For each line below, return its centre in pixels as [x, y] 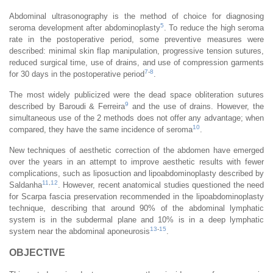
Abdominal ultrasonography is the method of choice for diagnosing [136, 16]
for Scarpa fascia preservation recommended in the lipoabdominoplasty [136, 196]
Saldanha [26, 185]
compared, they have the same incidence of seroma [101, 129]
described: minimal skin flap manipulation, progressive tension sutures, [136, 51]
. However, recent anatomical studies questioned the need [161, 185]
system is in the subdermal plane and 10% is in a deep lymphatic [136, 219]
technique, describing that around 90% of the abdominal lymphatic [136, 208]
